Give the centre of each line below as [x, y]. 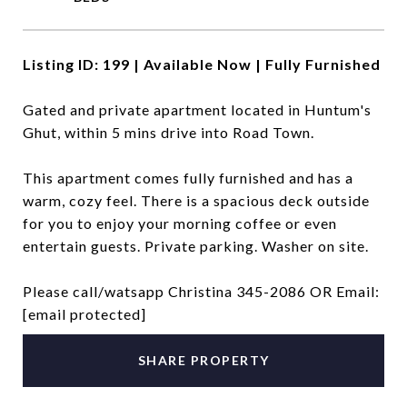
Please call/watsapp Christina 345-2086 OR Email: [201, 291]
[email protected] [84, 314]
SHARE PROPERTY [203, 360]
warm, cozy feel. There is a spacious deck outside [196, 200]
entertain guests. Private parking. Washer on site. [196, 246]
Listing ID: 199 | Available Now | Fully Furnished [202, 64]
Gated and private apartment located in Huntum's [197, 109]
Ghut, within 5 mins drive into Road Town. [169, 132]
